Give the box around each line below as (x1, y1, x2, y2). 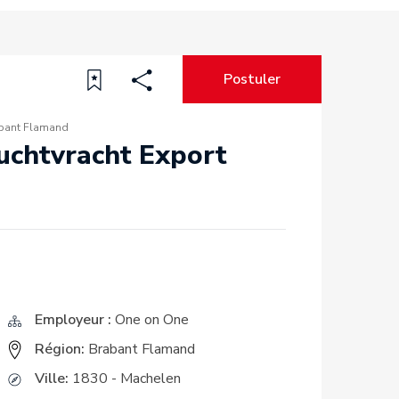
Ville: (34, 369, 69, 388)
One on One (114, 310, 189, 330)
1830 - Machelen (71, 369, 181, 388)
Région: (34, 339, 85, 359)
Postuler (223, 69, 281, 89)
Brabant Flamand (87, 339, 195, 359)
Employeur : (34, 310, 111, 330)
